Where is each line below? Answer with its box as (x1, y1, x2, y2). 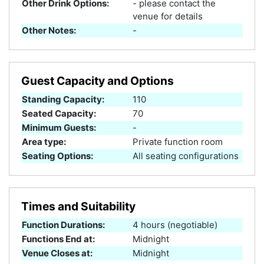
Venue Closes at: (22, 247, 93, 259)
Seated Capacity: (22, 107, 96, 119)
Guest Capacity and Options (21, 73, 174, 88)
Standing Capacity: (22, 93, 104, 105)
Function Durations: (22, 219, 105, 230)
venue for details (133, 10, 203, 22)
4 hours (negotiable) (133, 219, 217, 230)
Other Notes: (22, 24, 76, 36)
